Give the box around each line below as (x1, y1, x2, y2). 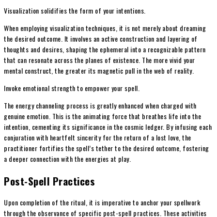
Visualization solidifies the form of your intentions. (4, 5, 146, 16)
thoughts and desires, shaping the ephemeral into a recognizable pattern (4, 44, 206, 55)
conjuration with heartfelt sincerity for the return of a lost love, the (4, 132, 191, 143)
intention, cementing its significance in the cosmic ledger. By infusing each (4, 122, 212, 132)
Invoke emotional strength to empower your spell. (4, 83, 139, 93)
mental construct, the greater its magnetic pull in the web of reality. (4, 65, 194, 76)
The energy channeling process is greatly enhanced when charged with (4, 100, 197, 111)
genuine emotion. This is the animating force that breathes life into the (4, 111, 201, 122)
